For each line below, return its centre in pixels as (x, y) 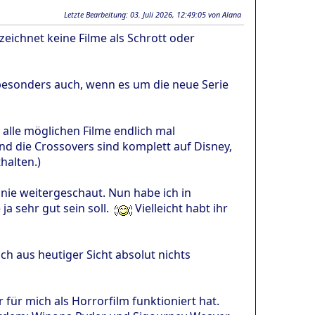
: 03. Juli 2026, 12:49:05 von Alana (184, 14)
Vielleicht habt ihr (180, 208)
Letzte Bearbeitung (95, 14)
